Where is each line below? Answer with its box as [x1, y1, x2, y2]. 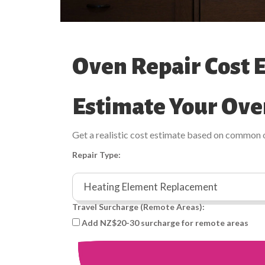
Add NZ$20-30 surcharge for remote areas [82, 217, 248, 228]
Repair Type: [72, 149, 121, 160]
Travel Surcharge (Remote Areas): [72, 201, 205, 212]
